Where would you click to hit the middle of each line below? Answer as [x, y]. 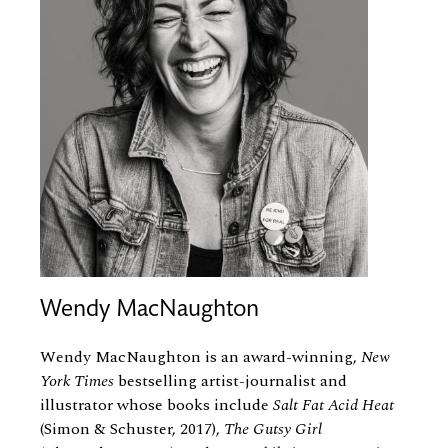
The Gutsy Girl [273, 428]
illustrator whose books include [156, 404]
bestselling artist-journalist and [230, 380]
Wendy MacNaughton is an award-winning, [200, 356]
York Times [77, 380]
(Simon [67, 428]
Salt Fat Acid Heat [333, 404]
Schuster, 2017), [165, 428]
